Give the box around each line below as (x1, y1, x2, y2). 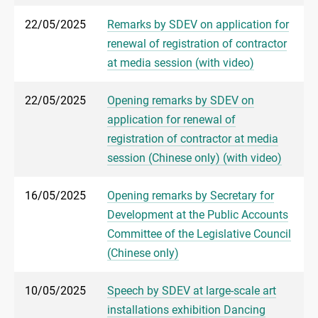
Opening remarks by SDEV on (107, 94, 254, 108)
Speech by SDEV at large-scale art (107, 284, 276, 298)
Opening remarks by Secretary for (107, 189, 274, 203)
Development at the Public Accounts (107, 208, 288, 222)
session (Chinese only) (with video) (107, 151, 282, 165)
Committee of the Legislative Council (107, 227, 291, 241)
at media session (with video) (107, 56, 254, 70)
